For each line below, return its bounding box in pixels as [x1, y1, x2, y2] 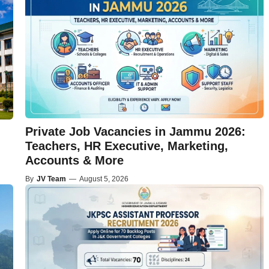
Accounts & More [25, 154, 124, 168]
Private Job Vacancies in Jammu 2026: [25, 125, 246, 139]
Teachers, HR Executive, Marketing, [25, 139, 228, 153]
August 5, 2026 [79, 175, 128, 184]
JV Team [36, 175, 66, 184]
